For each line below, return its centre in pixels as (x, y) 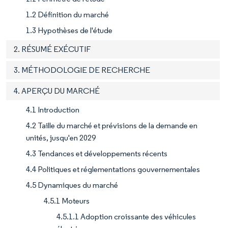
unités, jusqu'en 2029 (61, 137)
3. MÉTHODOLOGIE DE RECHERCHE (82, 70)
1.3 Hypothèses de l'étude (69, 30)
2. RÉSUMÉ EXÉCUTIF (52, 49)
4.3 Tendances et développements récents (97, 153)
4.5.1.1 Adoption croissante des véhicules (126, 216)
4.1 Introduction (53, 109)
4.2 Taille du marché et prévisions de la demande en (112, 125)
